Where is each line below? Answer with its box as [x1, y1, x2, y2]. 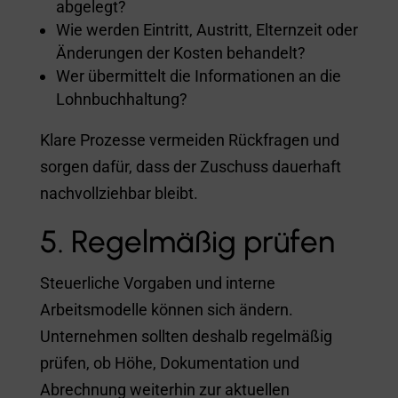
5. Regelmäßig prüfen [39, 222, 335, 260]
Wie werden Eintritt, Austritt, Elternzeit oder [55, 20, 358, 39]
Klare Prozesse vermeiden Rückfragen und [39, 130, 339, 149]
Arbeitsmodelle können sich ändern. [39, 299, 293, 319]
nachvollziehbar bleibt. [39, 183, 198, 203]
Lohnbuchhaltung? [55, 89, 187, 108]
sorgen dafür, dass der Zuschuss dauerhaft [39, 156, 341, 176]
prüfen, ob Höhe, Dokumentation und [39, 353, 299, 372]
